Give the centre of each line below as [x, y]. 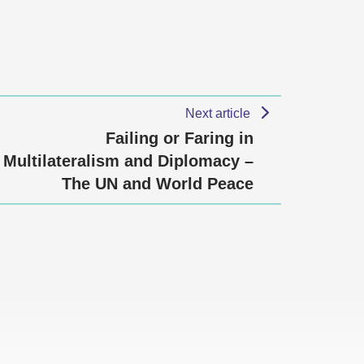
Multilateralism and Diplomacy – [128, 161]
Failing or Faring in [180, 138]
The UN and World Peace [158, 184]
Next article [220, 113]
